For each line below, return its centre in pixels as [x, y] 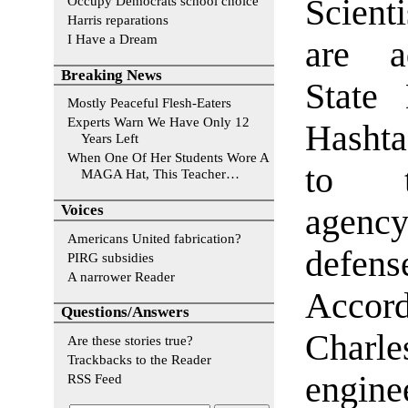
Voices [83, 209]
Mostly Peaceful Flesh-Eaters [149, 103]
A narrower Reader [121, 276]
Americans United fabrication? [154, 238]
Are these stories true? [130, 341]
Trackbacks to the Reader [139, 360]
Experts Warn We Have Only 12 [158, 122]
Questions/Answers [126, 312]
